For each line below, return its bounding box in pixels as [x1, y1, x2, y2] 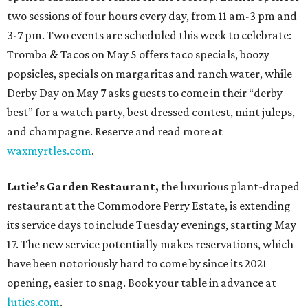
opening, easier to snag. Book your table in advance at [7, 276, 276, 289]
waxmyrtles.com [7, 144, 91, 157]
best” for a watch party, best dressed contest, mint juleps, [7, 105, 295, 119]
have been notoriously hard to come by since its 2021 [7, 256, 267, 270]
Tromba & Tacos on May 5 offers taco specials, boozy [7, 47, 269, 61]
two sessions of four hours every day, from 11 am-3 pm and [7, 9, 297, 23]
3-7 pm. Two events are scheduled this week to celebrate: [7, 28, 291, 42]
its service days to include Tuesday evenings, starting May [7, 218, 296, 232]
